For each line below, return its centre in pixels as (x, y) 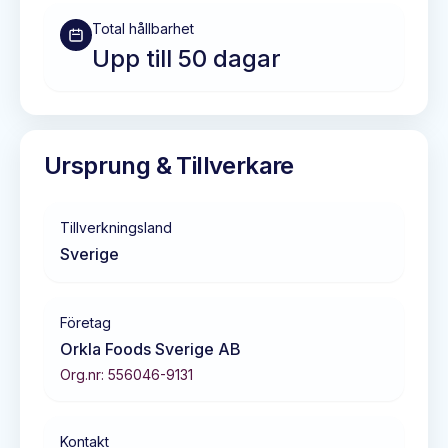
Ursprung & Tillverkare (169, 165)
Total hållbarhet (143, 28)
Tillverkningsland (116, 227)
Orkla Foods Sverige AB (150, 349)
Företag (85, 322)
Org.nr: (84, 374)
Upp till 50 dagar (186, 58)
